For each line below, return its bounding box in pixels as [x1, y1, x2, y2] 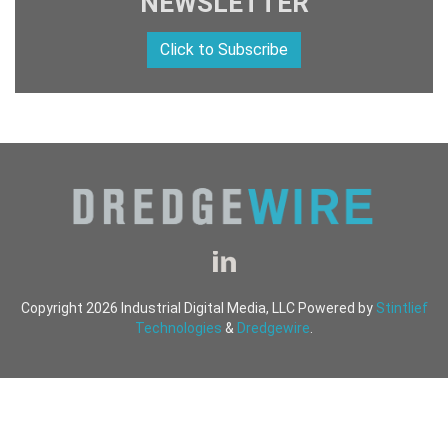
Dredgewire [237, 319, 310, 336]
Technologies [135, 319, 222, 336]
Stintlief [375, 299, 428, 316]
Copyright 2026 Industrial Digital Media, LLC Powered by [20, 299, 376, 316]
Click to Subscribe [160, 40, 288, 60]
